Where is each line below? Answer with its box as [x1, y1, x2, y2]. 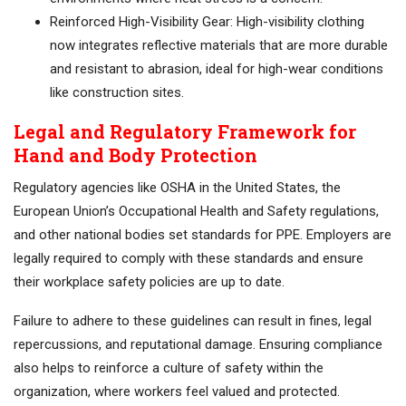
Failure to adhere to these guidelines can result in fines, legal [14, 313, 372, 330]
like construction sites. [50, 84, 184, 101]
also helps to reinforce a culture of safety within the [14, 360, 324, 377]
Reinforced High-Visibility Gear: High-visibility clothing [50, 14, 364, 31]
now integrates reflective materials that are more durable [50, 37, 388, 54]
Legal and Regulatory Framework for [14, 120, 356, 144]
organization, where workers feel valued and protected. [14, 383, 340, 401]
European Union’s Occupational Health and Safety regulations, [14, 203, 379, 220]
